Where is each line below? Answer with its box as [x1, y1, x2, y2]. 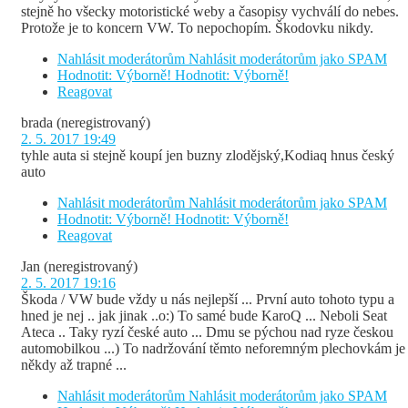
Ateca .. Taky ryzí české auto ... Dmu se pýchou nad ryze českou [21, 324, 393, 341]
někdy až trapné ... [21, 357, 127, 373]
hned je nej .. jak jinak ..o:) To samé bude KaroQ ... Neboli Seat [21, 308, 387, 324]
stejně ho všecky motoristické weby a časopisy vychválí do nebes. [21, 4, 399, 20]
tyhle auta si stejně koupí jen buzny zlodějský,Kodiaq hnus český [21, 148, 394, 164]
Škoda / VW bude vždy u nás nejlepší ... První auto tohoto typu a [21, 291, 394, 308]
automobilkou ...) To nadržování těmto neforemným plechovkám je [21, 341, 405, 357]
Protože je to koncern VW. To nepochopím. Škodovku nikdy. [21, 20, 373, 36]
